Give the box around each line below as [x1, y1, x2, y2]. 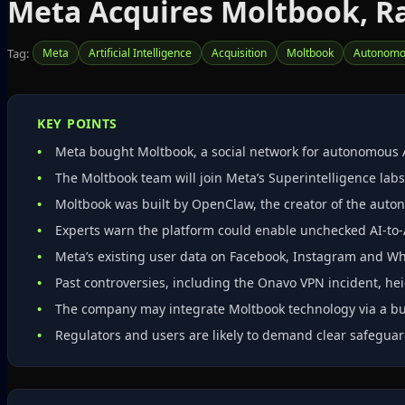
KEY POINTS [37, 115, 118, 132]
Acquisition [212, 45, 267, 61]
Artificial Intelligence [89, 45, 192, 61]
